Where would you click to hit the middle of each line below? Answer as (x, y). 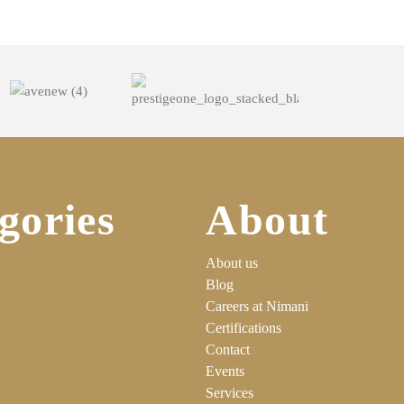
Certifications (244, 327)
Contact (228, 349)
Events (225, 371)
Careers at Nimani (257, 306)
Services (230, 392)
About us (232, 262)
